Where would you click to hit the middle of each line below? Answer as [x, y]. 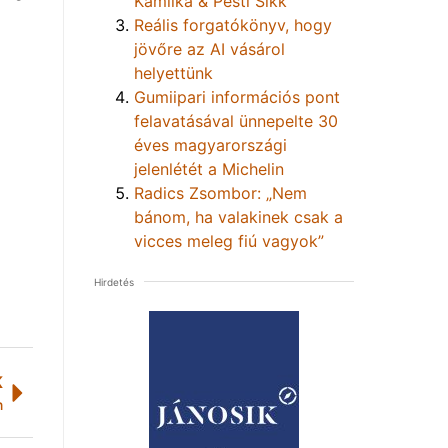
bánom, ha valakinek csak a [238, 216]
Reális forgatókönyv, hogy [233, 24]
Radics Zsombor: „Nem [220, 192]
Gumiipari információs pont [237, 96]
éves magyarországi [210, 144]
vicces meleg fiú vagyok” [229, 240]
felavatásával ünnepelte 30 [236, 120]
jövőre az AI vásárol [209, 48]
